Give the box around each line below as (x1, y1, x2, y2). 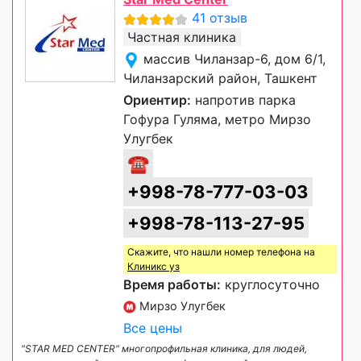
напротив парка (191, 92, 296, 109)
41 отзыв (192, 10, 247, 27)
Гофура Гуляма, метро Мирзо (123, 111, 311, 128)
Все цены (123, 320, 182, 337)
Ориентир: (123, 92, 191, 109)
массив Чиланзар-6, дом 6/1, (143, 51, 326, 68)
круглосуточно (221, 276, 320, 293)
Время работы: (123, 276, 221, 293)
